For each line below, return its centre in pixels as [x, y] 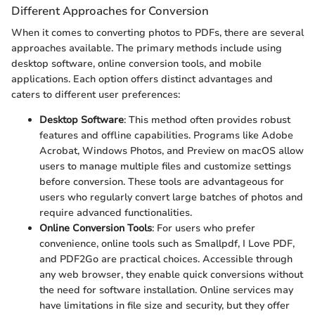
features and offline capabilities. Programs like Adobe [166, 135]
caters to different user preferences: [96, 94]
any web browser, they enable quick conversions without [171, 274]
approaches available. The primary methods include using [147, 48]
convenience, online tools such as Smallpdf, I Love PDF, [167, 243]
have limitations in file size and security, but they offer [165, 305]
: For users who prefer [204, 228]
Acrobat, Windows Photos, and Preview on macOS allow [172, 150]
